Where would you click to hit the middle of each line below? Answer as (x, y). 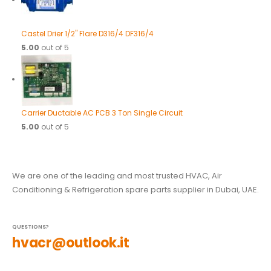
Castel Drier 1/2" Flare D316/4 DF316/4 (87, 33)
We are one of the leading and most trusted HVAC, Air (117, 176)
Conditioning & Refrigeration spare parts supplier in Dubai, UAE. (135, 190)
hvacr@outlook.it (71, 243)
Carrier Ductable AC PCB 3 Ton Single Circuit (102, 113)
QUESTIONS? (31, 227)
